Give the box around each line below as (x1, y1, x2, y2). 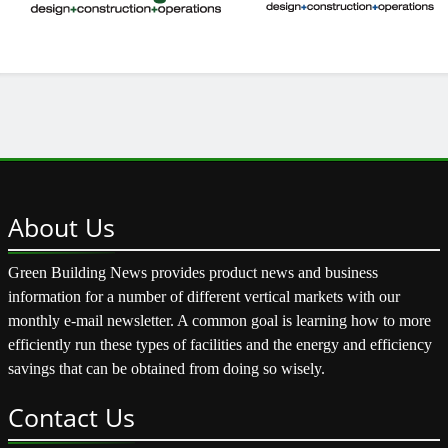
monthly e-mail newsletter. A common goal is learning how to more (8, 311, 431, 329)
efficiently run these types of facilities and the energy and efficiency (8, 335, 432, 353)
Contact (8, 399, 105, 434)
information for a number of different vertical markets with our (8, 287, 400, 305)
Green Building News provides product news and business (8, 263, 378, 281)
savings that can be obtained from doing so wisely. (8, 359, 325, 377)
